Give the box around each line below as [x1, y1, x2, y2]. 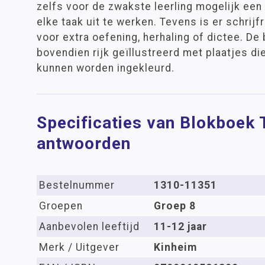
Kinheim [154, 241, 197, 253]
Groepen [39, 200, 83, 212]
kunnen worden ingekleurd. [37, 62, 174, 74]
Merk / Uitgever [39, 241, 119, 253]
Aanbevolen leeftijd [39, 221, 140, 232]
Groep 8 [154, 200, 196, 212]
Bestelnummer [39, 179, 115, 191]
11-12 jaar [154, 221, 207, 232]
